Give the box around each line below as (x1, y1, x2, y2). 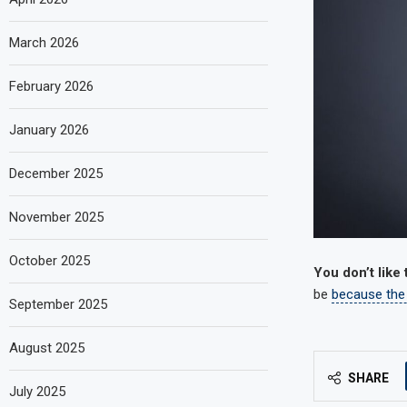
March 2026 (9, 34, 79, 51)
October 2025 (9, 252, 90, 269)
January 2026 (9, 121, 89, 138)
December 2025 (9, 164, 103, 182)
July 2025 (9, 382, 65, 400)
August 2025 (9, 339, 84, 356)
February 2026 (9, 77, 94, 94)
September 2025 (9, 295, 107, 313)
